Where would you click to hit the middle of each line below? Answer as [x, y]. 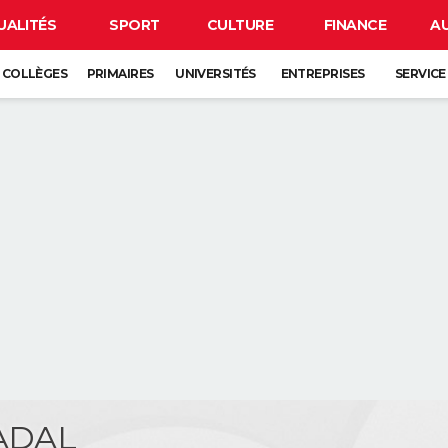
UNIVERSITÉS [215, 73]
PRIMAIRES [120, 73]
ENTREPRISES [322, 73]
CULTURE [240, 25]
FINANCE [355, 25]
